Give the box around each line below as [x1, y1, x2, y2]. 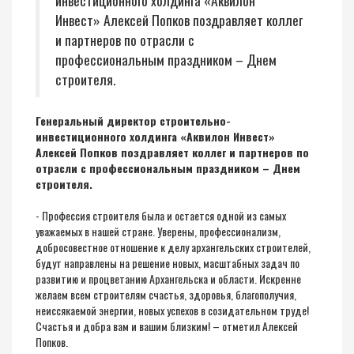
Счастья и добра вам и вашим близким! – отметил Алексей [36, 318, 298, 334]
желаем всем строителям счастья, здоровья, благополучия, [36, 286, 296, 303]
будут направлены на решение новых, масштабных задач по [36, 254, 299, 271]
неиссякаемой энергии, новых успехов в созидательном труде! [36, 302, 309, 318]
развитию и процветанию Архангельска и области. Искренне [36, 270, 301, 287]
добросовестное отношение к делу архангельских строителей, [36, 239, 311, 255]
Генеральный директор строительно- [36, 112, 231, 129]
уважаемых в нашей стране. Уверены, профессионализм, [36, 223, 281, 239]
